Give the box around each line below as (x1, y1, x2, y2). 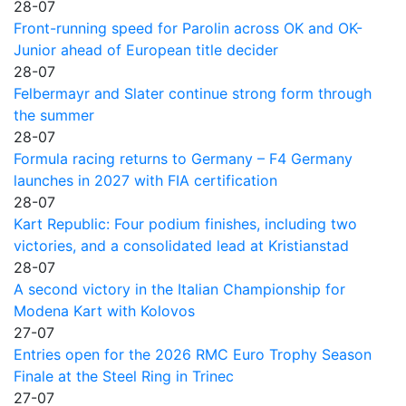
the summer (14, 106, 94, 124)
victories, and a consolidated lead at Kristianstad (14, 237, 349, 255)
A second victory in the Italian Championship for (14, 280, 345, 298)
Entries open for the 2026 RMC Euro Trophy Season (14, 345, 372, 363)
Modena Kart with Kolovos (14, 302, 195, 320)
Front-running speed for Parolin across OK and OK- (14, 19, 362, 37)
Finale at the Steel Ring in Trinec (14, 367, 234, 385)
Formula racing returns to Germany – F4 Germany (14, 150, 353, 168)
